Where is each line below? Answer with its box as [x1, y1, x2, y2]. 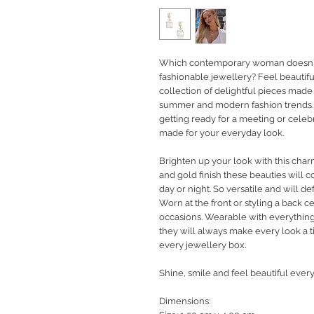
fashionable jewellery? [159, 71, 256, 83]
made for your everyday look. [159, 128, 284, 139]
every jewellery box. [159, 240, 246, 251]
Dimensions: [159, 296, 210, 307]
